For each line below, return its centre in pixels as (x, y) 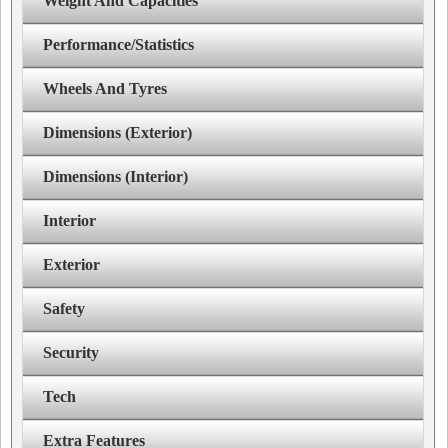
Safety (64, 309)
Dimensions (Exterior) (117, 133)
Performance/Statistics (118, 45)
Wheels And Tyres (105, 89)
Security (71, 353)
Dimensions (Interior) (115, 177)
